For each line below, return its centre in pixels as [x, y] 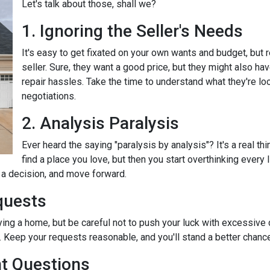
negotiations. [49, 96]
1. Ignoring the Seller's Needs [132, 31]
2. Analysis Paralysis [100, 123]
